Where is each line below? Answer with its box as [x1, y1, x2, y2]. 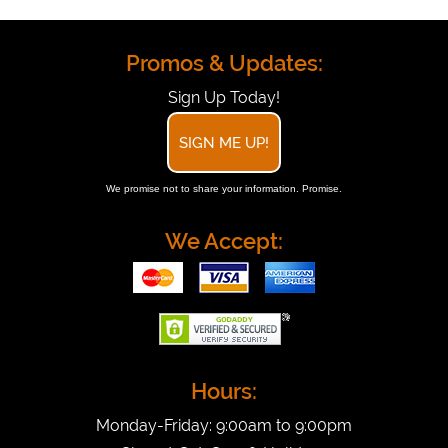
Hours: [191, 377, 257, 404]
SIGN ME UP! [179, 133, 269, 151]
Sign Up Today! [168, 87, 280, 107]
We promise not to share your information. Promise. [106, 182, 342, 194]
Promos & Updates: [125, 49, 323, 76]
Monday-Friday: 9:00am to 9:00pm [96, 415, 352, 435]
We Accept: [165, 227, 283, 254]
